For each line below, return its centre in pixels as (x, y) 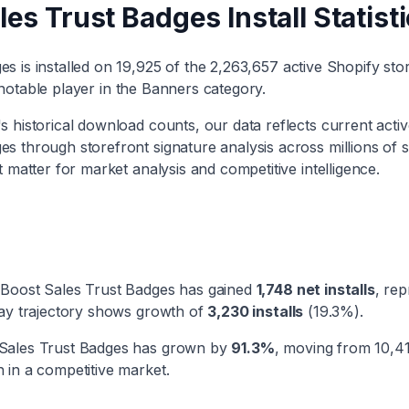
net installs (334, 289)
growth (161, 311)
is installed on (67, 67)
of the (184, 67)
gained (230, 289)
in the (120, 89)
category (231, 89)
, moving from (322, 348)
